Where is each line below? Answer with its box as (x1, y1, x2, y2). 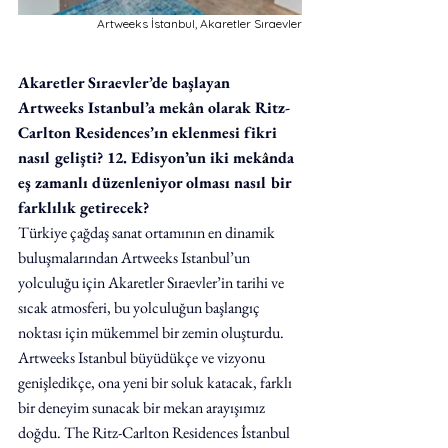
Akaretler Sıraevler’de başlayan (18, 71, 234, 93)
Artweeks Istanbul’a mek (18, 96, 188, 118)
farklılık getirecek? (18, 196, 149, 218)
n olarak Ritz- (195, 96, 290, 118)
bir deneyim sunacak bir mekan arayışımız (18, 396, 268, 418)
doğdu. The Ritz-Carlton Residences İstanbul (18, 421, 293, 443)
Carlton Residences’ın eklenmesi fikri (18, 121, 281, 143)
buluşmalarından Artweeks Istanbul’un (18, 246, 253, 268)
